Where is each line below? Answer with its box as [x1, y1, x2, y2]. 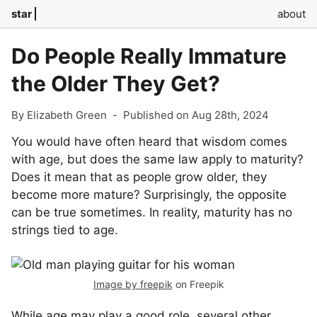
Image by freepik [93, 278, 173, 290]
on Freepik [172, 278, 224, 290]
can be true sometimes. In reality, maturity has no [11, 205, 292, 219]
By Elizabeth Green [11, 108, 107, 122]
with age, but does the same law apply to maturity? [11, 152, 304, 166]
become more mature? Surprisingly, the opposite [11, 188, 287, 202]
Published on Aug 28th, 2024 [123, 108, 269, 122]
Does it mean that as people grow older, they [11, 170, 267, 184]
